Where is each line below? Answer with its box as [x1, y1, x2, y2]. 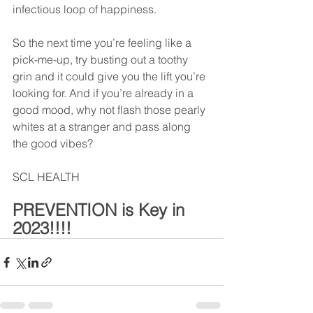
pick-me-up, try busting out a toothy [13, 52, 191, 67]
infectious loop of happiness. [13, 2, 156, 17]
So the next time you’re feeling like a [13, 36, 194, 50]
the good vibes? [13, 136, 93, 151]
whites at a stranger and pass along [13, 119, 194, 134]
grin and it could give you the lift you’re [13, 69, 208, 84]
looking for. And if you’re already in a [13, 86, 196, 101]
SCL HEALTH [13, 170, 80, 184]
